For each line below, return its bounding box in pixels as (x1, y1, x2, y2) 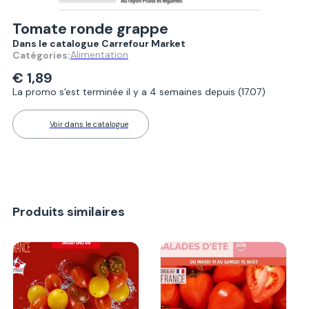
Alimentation (70, 48, 128, 61)
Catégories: (12, 48, 70, 61)
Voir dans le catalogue (49, 119, 128, 129)
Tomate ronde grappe (12, 18, 168, 39)
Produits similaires (12, 203, 125, 220)
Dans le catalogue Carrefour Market (12, 37, 186, 50)
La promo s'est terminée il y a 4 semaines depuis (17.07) (12, 85, 266, 98)
